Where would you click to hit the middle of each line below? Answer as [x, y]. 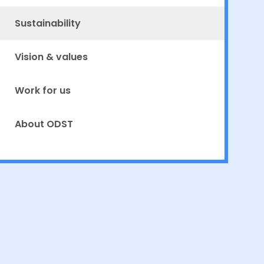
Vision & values [51, 57]
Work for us [42, 91]
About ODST [44, 124]
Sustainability [47, 24]
